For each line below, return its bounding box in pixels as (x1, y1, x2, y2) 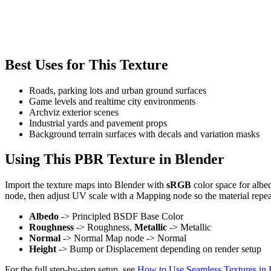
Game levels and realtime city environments (29, 96, 195, 106)
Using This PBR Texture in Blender (5, 151, 224, 168)
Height (29, 244, 56, 255)
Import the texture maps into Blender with (5, 180, 166, 191)
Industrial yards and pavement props (29, 117, 167, 128)
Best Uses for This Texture (5, 56, 168, 73)
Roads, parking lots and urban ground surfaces (29, 85, 206, 96)
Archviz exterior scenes (29, 106, 119, 117)
